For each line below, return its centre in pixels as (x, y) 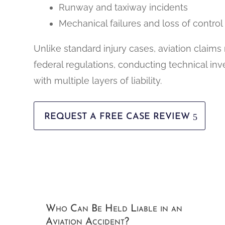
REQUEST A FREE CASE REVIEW (117, 117)
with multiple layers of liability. (98, 80)
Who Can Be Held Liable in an (114, 209)
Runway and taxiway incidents (124, 7)
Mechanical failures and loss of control (141, 23)
